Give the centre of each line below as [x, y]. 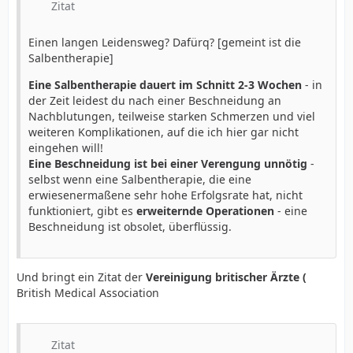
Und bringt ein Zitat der [81, 277]
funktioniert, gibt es [82, 211]
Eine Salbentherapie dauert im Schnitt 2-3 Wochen [165, 85]
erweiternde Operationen [205, 211]
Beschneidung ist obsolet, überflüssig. [130, 227]
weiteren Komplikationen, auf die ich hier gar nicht [163, 132]
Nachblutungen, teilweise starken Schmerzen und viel [172, 116]
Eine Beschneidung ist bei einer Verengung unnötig [168, 163]
